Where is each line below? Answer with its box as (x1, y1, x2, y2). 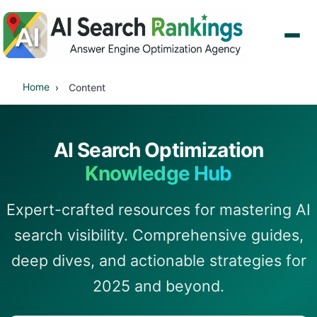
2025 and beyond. (93, 277, 224, 295)
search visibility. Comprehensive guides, (13, 226, 304, 244)
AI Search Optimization (53, 138, 264, 162)
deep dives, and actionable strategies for (11, 251, 306, 270)
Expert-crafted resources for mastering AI (6, 200, 311, 219)
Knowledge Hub (85, 161, 232, 185)
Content (69, 81, 105, 93)
